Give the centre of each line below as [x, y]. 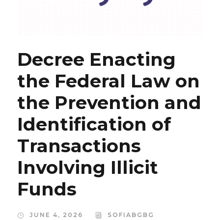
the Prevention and [109, 103]
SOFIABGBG [131, 215]
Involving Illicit [88, 167]
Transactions [79, 146]
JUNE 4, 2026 [56, 215]
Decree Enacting [96, 59]
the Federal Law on [109, 81]
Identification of [94, 124]
